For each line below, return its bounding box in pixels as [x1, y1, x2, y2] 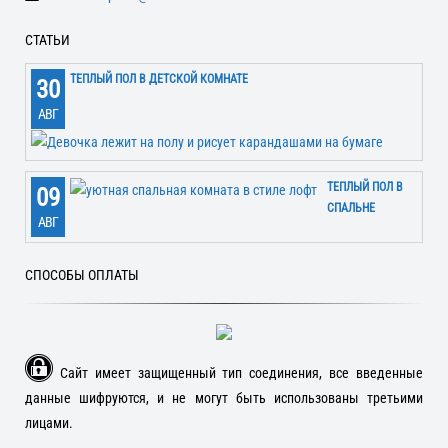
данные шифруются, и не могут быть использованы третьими [25, 389, 423, 406]
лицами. [25, 414, 73, 431]
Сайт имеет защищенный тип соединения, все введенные [53, 364, 423, 381]
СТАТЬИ [25, 32, 70, 49]
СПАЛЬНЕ [327, 200, 375, 215]
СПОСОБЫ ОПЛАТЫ [25, 266, 139, 283]
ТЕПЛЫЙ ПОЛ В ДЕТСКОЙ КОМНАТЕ [70, 72, 248, 87]
